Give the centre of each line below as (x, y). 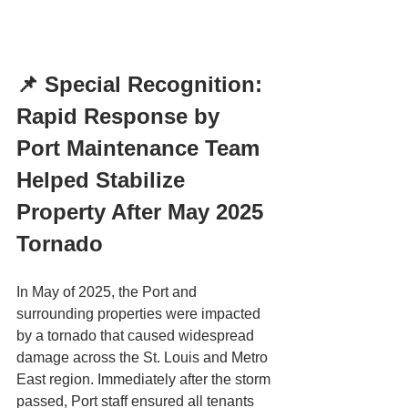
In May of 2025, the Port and (108, 292)
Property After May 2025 (143, 212)
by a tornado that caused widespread (137, 336)
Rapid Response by (121, 117)
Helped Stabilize (104, 180)
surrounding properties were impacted (140, 314)
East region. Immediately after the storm (145, 380)
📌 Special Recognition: (143, 85)
